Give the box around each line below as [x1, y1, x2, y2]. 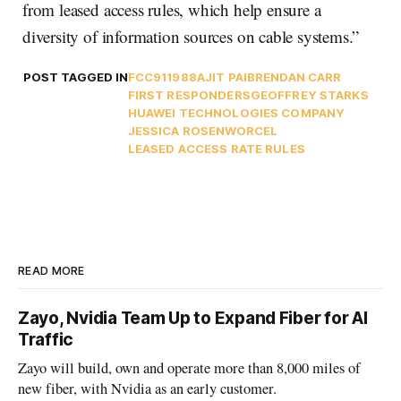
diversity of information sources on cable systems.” [22, 24, 360, 47]
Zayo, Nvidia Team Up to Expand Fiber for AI [18, 307, 368, 328]
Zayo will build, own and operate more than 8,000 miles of [18, 357, 362, 378]
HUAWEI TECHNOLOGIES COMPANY [127, 105, 346, 120]
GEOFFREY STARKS [250, 87, 369, 102]
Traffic [18, 328, 74, 350]
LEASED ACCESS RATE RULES [127, 141, 305, 156]
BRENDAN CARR [246, 69, 342, 84]
